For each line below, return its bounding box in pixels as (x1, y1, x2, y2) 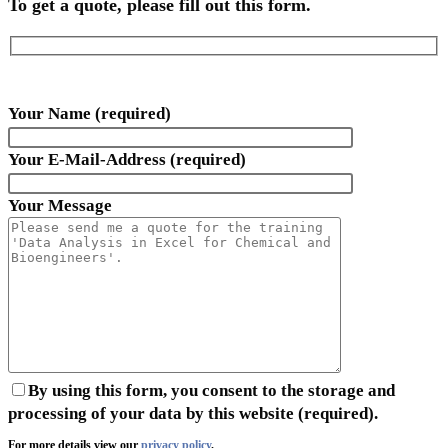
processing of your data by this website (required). (8, 403, 378, 423)
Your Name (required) (8, 103, 171, 123)
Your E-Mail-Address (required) (8, 149, 246, 169)
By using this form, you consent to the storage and (28, 380, 395, 400)
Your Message (8, 195, 112, 215)
